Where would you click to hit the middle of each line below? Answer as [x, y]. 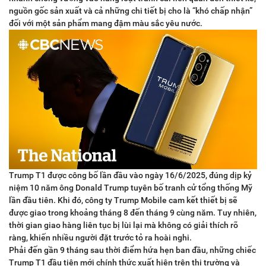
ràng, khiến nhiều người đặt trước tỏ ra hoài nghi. [100, 238]
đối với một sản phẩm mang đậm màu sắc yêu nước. [106, 23]
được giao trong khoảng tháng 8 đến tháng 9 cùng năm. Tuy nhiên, [133, 213]
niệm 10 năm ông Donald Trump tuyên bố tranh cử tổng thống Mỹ [131, 188]
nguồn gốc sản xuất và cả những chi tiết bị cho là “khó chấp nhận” [131, 11]
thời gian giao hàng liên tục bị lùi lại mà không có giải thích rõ [123, 225]
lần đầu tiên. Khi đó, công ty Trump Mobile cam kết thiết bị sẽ [123, 200]
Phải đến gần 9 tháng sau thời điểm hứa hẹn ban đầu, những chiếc [132, 250]
